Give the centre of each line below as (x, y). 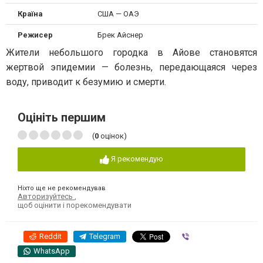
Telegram (105, 236)
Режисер (35, 35)
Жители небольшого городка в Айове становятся (131, 53)
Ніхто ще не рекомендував (62, 188)
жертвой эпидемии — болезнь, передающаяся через (131, 67)
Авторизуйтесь (46, 196)
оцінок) (113, 136)
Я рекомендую (137, 159)
